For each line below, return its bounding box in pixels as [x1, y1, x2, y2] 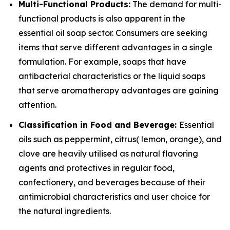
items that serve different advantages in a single [18, 42, 213, 53]
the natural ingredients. [18, 205, 111, 216]
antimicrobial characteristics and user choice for [18, 191, 210, 202]
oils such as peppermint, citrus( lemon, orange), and [18, 133, 222, 144]
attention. [18, 100, 56, 110]
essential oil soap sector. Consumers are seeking [18, 28, 207, 39]
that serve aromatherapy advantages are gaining [18, 85, 219, 96]
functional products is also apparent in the [18, 13, 185, 24]
